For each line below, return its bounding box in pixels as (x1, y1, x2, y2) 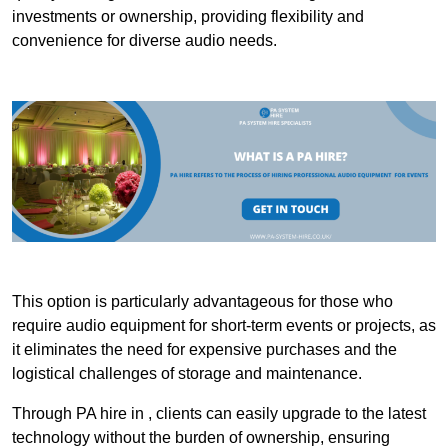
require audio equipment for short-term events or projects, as (12, 317, 436, 335)
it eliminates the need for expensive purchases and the (12, 341, 397, 359)
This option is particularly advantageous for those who (12, 293, 393, 311)
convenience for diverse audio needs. (12, 32, 277, 50)
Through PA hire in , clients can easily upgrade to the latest (12, 405, 426, 423)
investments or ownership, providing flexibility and (12, 8, 364, 26)
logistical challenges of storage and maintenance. (12, 365, 362, 383)
